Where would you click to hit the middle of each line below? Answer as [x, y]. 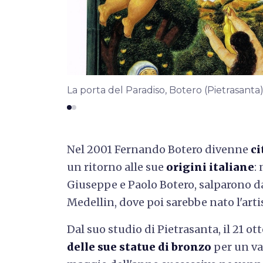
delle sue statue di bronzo [139, 247]
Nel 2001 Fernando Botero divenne [159, 149]
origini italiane [210, 167]
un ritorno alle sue [117, 167]
